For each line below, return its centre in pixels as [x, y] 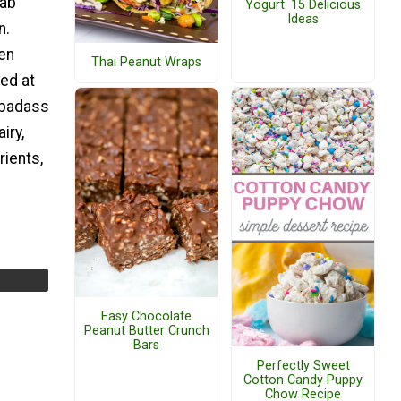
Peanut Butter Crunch [146, 331]
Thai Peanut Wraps [146, 62]
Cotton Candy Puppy [303, 380]
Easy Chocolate [146, 317]
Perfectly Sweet [303, 365]
